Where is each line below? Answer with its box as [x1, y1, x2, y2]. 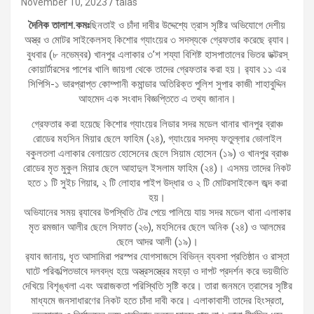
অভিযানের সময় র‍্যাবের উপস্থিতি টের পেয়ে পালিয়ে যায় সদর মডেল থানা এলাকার [23, 205, 291, 219]
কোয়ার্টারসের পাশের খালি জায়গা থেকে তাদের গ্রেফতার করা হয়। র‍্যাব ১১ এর [28, 62, 286, 76]
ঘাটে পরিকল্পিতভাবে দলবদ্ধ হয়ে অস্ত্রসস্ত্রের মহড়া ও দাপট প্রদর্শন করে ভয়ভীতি [26, 264, 288, 278]
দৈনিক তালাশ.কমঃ [29, 18, 90, 32]
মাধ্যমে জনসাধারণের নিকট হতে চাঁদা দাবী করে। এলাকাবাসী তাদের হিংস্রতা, [30, 294, 284, 307]
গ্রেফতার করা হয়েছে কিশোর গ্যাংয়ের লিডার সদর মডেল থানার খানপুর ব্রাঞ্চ [32, 117, 282, 130]
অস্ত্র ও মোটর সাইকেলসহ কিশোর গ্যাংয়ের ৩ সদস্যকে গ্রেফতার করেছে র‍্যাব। [24, 33, 290, 46]
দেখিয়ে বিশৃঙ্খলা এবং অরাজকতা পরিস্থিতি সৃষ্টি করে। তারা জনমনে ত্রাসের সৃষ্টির [22, 279, 292, 292]
